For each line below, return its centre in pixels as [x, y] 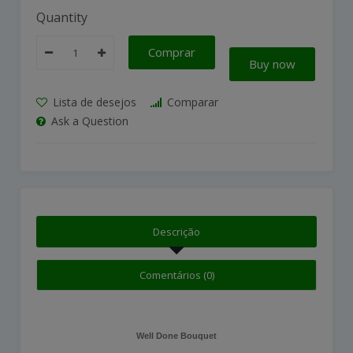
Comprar [172, 52]
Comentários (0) [176, 275]
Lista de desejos [93, 102]
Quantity [62, 18]
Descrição [176, 232]
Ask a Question [88, 121]
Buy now [272, 64]
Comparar [191, 102]
